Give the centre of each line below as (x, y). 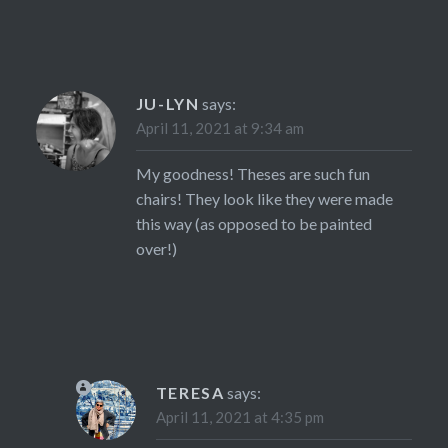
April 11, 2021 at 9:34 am (219, 127)
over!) (156, 248)
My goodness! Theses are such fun (252, 173)
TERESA (190, 392)
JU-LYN (167, 103)
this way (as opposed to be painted (253, 223)
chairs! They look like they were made (264, 198)
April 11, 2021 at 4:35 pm (239, 416)
